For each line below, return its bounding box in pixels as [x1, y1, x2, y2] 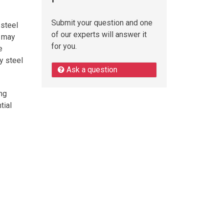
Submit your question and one [51, 18, 153, 28]
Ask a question [64, 65, 117, 75]
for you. [51, 42, 77, 51]
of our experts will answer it [51, 30, 147, 40]
